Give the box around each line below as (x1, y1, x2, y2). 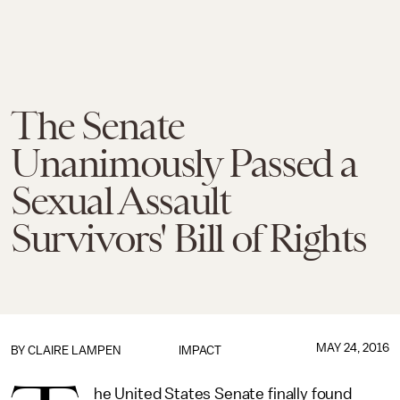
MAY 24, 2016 (315, 341, 389, 354)
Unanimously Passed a (11, 141, 358, 186)
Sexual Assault (11, 179, 230, 223)
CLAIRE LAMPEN (28, 344, 121, 357)
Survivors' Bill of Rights (11, 216, 367, 261)
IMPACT (178, 344, 221, 357)
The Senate (11, 104, 185, 148)
